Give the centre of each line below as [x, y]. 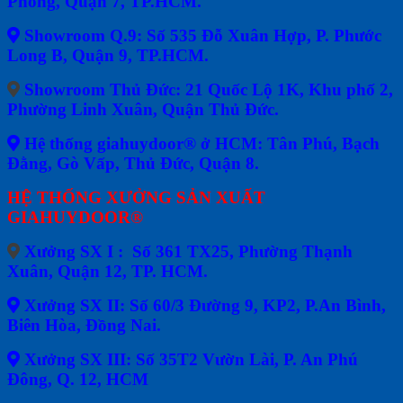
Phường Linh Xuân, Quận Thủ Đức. [143, 109]
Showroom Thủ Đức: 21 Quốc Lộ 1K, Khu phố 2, [206, 89]
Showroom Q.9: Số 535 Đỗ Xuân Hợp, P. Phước [201, 35]
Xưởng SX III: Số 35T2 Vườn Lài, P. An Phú [189, 359]
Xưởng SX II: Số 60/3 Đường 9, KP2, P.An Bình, [203, 305]
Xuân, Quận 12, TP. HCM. [107, 271]
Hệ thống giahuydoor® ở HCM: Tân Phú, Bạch [200, 143]
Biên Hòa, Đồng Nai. [84, 325]
